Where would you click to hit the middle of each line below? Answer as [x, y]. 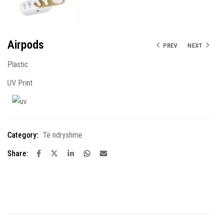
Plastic [18, 65]
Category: [23, 135]
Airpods [26, 45]
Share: [18, 154]
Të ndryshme [63, 135]
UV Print [20, 83]
